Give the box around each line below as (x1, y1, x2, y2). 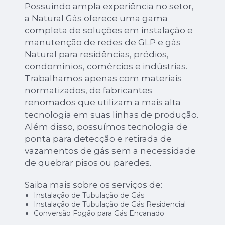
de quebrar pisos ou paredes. (25, 157, 152, 168)
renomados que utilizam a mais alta (25, 97, 181, 107)
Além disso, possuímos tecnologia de (25, 121, 188, 132)
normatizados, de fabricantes (25, 85, 153, 95)
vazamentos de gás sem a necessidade (25, 145, 196, 156)
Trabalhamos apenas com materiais (25, 73, 182, 83)
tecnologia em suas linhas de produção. (25, 109, 199, 120)
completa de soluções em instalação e (25, 25, 193, 35)
